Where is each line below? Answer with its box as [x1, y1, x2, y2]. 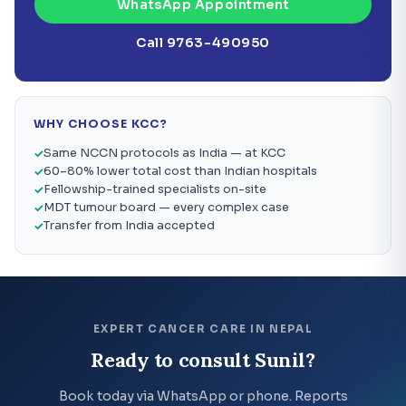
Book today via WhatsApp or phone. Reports [58, 387, 348, 404]
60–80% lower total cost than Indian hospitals [43, 163, 317, 179]
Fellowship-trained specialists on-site [43, 181, 266, 197]
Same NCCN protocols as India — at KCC [43, 145, 285, 160]
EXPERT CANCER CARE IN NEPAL [92, 322, 314, 335]
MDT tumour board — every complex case [43, 199, 289, 215]
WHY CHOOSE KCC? [34, 116, 168, 131]
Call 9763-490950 [136, 34, 270, 51]
